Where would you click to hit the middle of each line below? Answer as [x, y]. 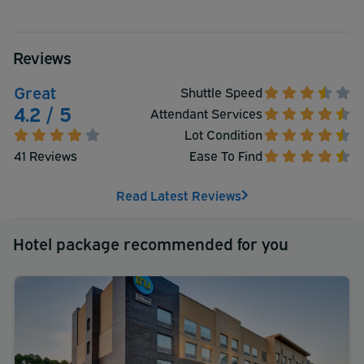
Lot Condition [223, 134]
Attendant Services [206, 113]
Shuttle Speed [221, 91]
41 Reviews [45, 155]
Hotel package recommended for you [151, 242]
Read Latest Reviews [178, 195]
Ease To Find [226, 155]
